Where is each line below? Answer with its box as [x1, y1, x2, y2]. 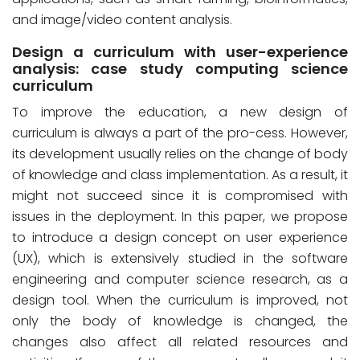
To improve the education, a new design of [12, 103, 348, 121]
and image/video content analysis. [12, 10, 232, 29]
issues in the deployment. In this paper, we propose [12, 207, 348, 226]
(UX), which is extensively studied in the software [12, 249, 348, 268]
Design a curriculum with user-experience [12, 42, 348, 62]
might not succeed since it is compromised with [12, 186, 348, 205]
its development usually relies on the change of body [12, 145, 348, 163]
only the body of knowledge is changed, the [12, 312, 348, 330]
